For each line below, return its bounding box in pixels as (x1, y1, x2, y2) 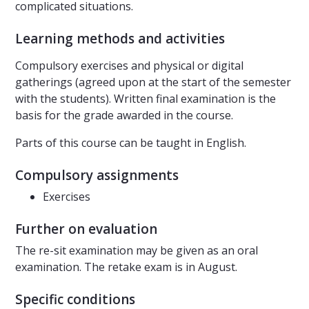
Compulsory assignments (15, 166, 179, 185)
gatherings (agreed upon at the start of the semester (15, 74, 291, 90)
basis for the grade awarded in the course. (15, 108, 233, 123)
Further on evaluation (15, 220, 157, 239)
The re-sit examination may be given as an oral (15, 243, 258, 259)
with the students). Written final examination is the (15, 91, 276, 107)
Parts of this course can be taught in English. (15, 135, 246, 151)
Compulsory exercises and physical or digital (15, 58, 243, 74)
